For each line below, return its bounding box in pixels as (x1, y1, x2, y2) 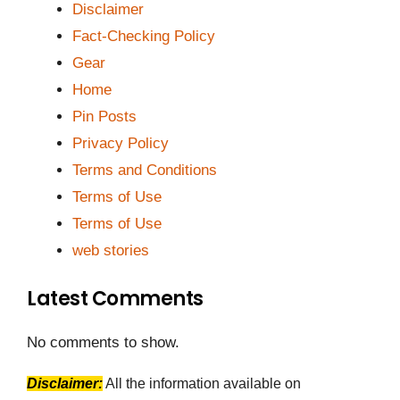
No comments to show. (27, 334, 179, 352)
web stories (72, 241, 149, 259)
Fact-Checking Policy (72, 27, 215, 45)
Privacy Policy (72, 134, 169, 152)
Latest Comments (27, 285, 204, 313)
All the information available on (103, 376, 301, 392)
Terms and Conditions (72, 161, 217, 179)
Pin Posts (72, 107, 137, 125)
